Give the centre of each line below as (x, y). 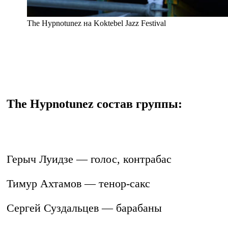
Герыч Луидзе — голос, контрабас (89, 159)
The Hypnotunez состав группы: (94, 104)
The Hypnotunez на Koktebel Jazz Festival (96, 23)
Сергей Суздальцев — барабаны (84, 208)
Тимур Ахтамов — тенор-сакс (78, 184)
